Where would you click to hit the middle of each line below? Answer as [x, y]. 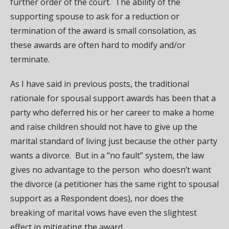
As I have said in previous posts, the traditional [100, 84]
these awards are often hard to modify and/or [98, 45]
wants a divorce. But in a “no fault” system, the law [107, 155]
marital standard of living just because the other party [114, 141]
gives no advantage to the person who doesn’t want [111, 169]
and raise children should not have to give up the [104, 127]
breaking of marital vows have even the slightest [104, 212]
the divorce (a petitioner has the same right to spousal [114, 184]
